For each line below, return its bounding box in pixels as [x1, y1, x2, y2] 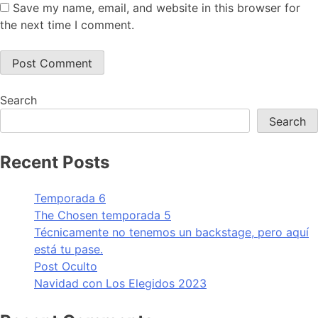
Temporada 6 [34, 190, 106, 205]
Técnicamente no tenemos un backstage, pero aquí [34, 224, 309, 239]
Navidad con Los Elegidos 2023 [34, 275, 207, 290]
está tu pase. [34, 241, 103, 256]
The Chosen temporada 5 [34, 207, 171, 222]
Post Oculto [34, 258, 97, 273]
